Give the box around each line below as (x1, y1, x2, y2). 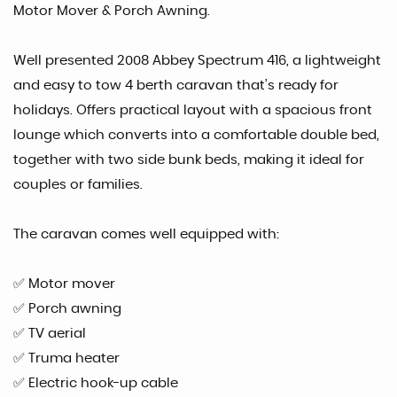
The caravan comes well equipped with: (13, 228, 279, 241)
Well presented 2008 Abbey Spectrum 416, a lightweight (13, 54, 381, 67)
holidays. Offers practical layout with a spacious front (13, 104, 372, 117)
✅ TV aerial (13, 327, 86, 340)
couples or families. (13, 178, 143, 191)
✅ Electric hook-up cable (13, 377, 178, 390)
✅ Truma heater (13, 352, 120, 365)
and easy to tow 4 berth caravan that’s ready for (13, 79, 339, 92)
